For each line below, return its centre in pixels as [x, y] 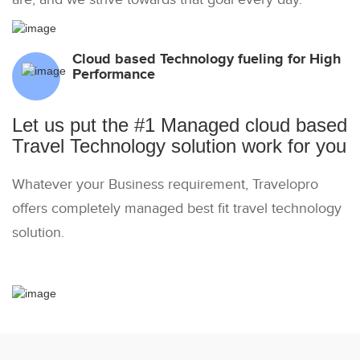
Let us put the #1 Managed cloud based [180, 125]
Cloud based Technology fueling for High [207, 59]
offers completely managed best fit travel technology [177, 208]
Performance [114, 74]
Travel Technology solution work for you [179, 145]
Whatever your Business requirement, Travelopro [165, 184]
